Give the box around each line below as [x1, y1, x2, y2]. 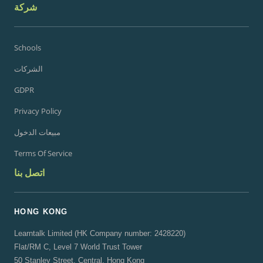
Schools [14, 42, 41, 53]
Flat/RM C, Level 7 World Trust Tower [14, 242, 142, 251]
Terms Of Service [14, 147, 72, 159]
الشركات [14, 63, 43, 74]
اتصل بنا [14, 166, 45, 179]
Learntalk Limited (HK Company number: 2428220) [14, 228, 186, 238]
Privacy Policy [14, 105, 62, 116]
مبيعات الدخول [14, 126, 60, 137]
